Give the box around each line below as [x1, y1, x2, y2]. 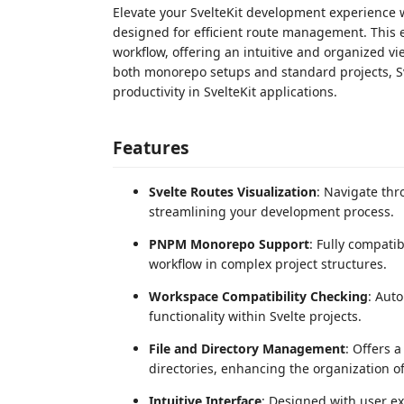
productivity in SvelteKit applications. [113, 83, 337, 100]
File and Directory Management [149, 339, 345, 357]
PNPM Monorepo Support [149, 234, 309, 252]
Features [113, 134, 189, 160]
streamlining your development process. [149, 202, 394, 220]
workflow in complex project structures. [149, 254, 387, 272]
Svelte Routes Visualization [149, 182, 317, 200]
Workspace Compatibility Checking [149, 287, 368, 305]
